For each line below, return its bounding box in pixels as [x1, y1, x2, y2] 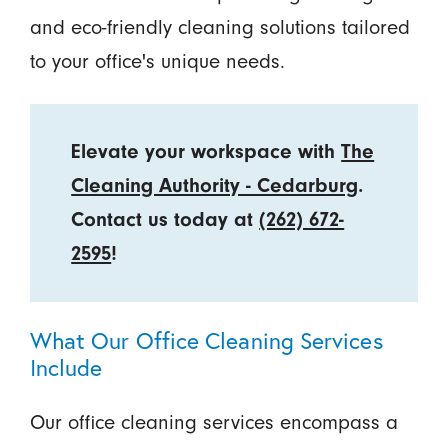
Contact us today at [71, 207, 260, 231]
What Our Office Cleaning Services [29, 325, 383, 355]
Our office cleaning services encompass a [29, 410, 398, 434]
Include [29, 352, 103, 382]
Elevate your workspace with [71, 139, 342, 163]
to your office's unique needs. [29, 49, 285, 73]
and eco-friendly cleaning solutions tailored [29, 15, 410, 39]
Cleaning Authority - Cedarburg [71, 173, 359, 197]
